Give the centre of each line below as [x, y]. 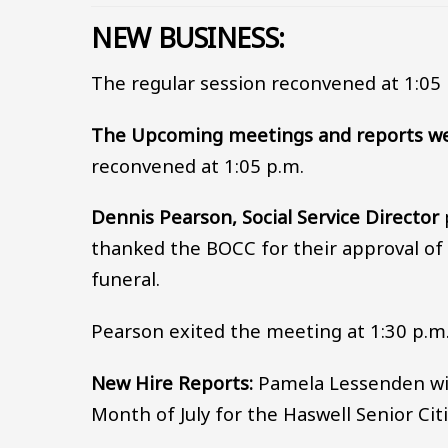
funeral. [128, 279]
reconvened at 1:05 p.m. [200, 165]
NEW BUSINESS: [191, 38]
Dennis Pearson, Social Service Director [265, 217]
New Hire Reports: [172, 382]
